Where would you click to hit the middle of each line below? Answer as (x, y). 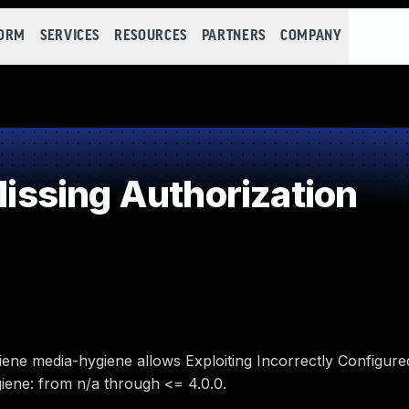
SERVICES (70, 36)
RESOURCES (151, 36)
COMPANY (311, 36)
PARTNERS (233, 36)
